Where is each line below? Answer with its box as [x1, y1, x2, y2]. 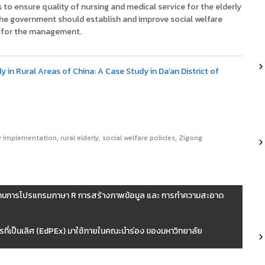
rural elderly [60, 132, 99, 144]
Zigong [179, 132, 202, 144]
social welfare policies [102, 132, 175, 144]
